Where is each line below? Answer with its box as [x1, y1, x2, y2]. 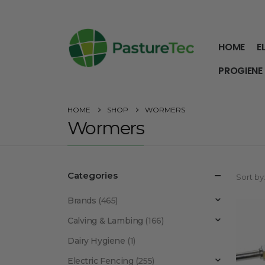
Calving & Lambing [67, 215, 143, 226]
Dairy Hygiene [67, 235, 125, 246]
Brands [67, 195, 96, 206]
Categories [67, 170, 118, 181]
